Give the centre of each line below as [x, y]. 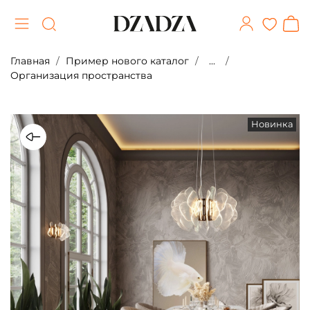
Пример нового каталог [127, 61]
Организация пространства [81, 75]
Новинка [272, 125]
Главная [30, 61]
